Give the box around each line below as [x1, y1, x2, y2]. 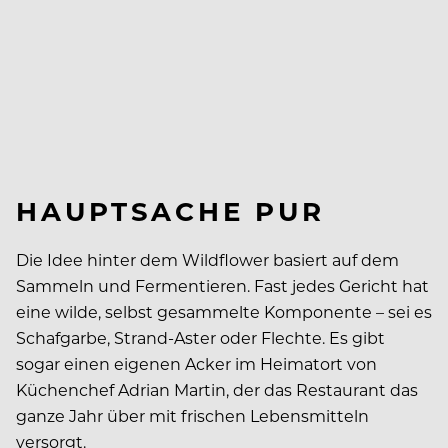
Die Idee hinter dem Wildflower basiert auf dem [16, 248, 399, 270]
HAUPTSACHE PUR [16, 192, 325, 228]
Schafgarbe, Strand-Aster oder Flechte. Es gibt [16, 326, 385, 348]
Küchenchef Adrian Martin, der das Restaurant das [16, 378, 418, 400]
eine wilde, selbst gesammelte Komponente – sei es [16, 300, 432, 322]
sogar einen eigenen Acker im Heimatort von [16, 352, 377, 374]
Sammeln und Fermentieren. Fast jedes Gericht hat [16, 274, 429, 296]
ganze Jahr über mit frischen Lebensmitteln [16, 404, 369, 426]
